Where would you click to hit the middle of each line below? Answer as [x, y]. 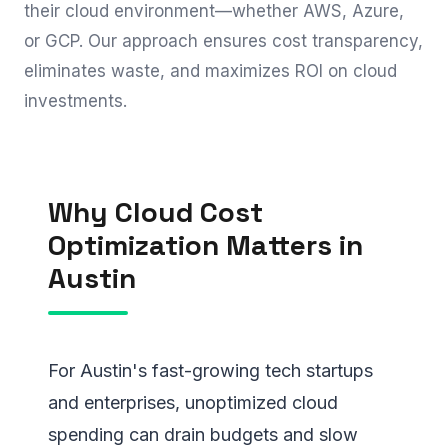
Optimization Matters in [205, 245]
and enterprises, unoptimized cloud [193, 402]
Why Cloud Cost [155, 212]
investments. [75, 101]
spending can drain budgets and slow [203, 434]
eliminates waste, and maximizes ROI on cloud [210, 71]
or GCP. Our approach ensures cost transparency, [223, 41]
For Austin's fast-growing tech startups [210, 370]
